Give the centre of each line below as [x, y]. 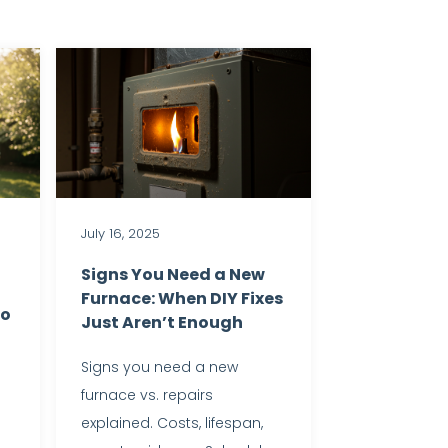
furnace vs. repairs [146, 394]
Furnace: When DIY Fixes [181, 298]
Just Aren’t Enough [161, 322]
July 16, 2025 [120, 233]
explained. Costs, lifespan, [171, 422]
